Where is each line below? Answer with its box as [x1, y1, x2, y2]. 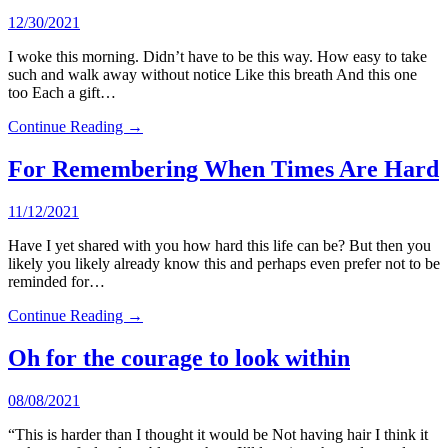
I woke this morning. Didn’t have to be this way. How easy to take [8, 47, 427, 65]
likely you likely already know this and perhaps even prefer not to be [8, 254, 440, 272]
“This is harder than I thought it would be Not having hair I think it [8, 425, 428, 443]
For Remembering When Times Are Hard [8, 155, 439, 182]
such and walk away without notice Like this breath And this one [8, 65, 417, 83]
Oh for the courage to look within [8, 344, 350, 371]
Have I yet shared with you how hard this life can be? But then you [8, 236, 431, 254]
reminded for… [8, 272, 105, 290]
